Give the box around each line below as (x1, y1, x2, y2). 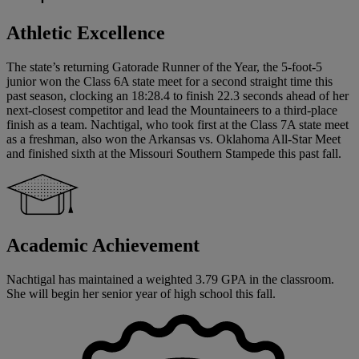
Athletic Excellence (6, 22, 165, 43)
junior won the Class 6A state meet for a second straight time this (6, 74, 333, 88)
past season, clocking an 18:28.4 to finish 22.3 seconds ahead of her (6, 88, 349, 103)
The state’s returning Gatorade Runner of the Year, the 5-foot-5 (6, 59, 322, 74)
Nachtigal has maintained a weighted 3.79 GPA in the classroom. (6, 272, 334, 286)
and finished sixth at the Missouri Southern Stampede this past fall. (6, 146, 341, 160)
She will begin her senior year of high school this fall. (6, 286, 276, 301)
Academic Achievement (6, 234, 200, 256)
